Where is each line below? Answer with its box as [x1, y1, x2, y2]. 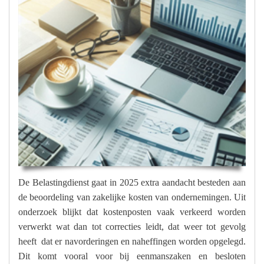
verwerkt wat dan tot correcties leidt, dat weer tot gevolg [18, 221, 246, 232]
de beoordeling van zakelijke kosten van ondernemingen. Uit [18, 192, 246, 202]
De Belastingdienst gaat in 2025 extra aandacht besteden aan [18, 177, 246, 187]
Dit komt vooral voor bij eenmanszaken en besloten [18, 250, 246, 261]
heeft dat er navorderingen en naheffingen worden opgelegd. [18, 236, 246, 246]
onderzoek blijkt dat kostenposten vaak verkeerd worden [18, 206, 246, 217]
